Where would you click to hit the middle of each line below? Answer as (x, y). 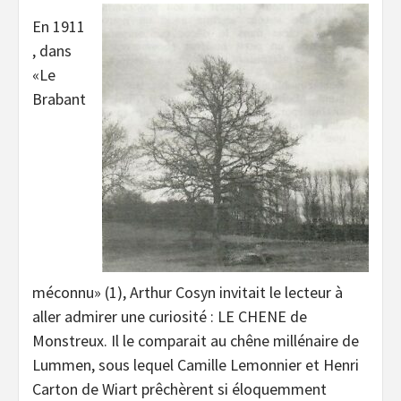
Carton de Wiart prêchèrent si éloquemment (179, 388)
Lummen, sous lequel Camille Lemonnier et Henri (196, 364)
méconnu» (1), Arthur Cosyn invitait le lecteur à (188, 292)
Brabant (59, 99)
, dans (52, 51)
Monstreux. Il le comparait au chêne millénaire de (196, 340)
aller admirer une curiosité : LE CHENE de (170, 316)
